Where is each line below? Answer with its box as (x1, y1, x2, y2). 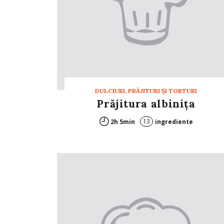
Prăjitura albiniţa (96, 97, 195, 110)
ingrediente (154, 117, 193, 126)
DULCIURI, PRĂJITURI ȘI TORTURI (95, 87, 197, 94)
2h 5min (110, 117, 135, 126)
